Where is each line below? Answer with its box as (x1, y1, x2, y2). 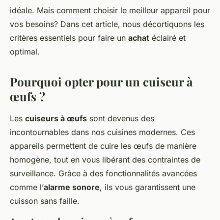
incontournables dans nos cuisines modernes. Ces (10, 127, 195, 137)
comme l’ (10, 182, 44, 192)
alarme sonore (44, 182, 100, 192)
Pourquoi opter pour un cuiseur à (10, 74, 192, 90)
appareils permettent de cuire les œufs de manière (10, 141, 196, 151)
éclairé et (149, 33, 186, 43)
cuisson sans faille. (10, 196, 80, 206)
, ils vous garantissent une (100, 182, 195, 192)
